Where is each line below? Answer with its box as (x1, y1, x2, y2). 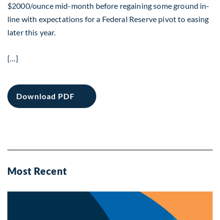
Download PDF (16, 91, 75, 101)
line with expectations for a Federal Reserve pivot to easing (7, 14, 209, 24)
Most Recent (7, 165, 67, 177)
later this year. (7, 27, 56, 37)
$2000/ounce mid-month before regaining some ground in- (7, 1, 210, 10)
